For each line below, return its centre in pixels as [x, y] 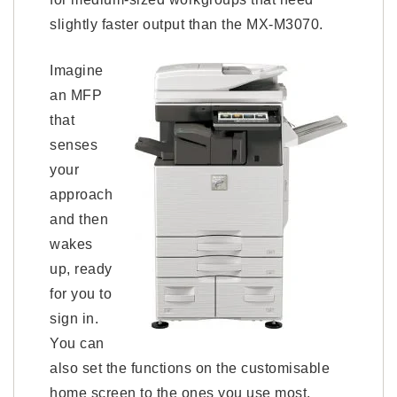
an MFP [76, 95]
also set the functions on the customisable [190, 368]
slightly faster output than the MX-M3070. [187, 24]
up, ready [81, 269]
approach [81, 195]
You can [77, 343]
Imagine [77, 70]
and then [79, 219]
